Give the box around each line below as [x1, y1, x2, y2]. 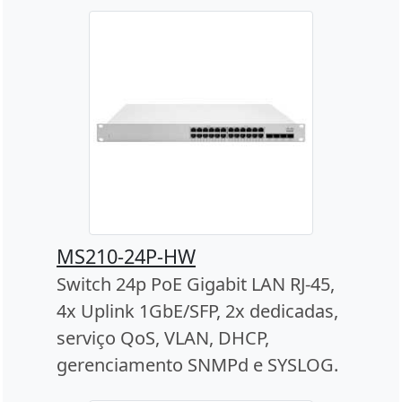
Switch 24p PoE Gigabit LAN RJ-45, [57, 271, 335, 296]
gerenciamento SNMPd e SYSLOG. [57, 352, 338, 377]
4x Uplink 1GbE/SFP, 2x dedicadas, [57, 298, 338, 323]
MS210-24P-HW [57, 242, 196, 269]
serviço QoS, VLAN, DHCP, [57, 325, 269, 350]
